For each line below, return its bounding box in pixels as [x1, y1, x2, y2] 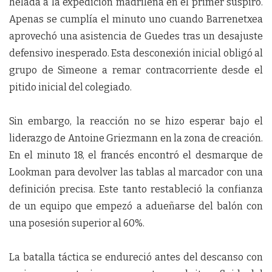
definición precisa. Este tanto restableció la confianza [9, 183, 263, 195]
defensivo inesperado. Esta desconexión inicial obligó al [9, 47, 263, 59]
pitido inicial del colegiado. [9, 81, 132, 93]
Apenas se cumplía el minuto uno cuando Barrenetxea [9, 13, 263, 25]
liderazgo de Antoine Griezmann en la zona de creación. [9, 132, 263, 144]
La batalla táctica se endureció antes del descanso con [9, 251, 263, 263]
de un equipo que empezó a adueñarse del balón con [9, 200, 263, 212]
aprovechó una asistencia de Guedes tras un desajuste [9, 30, 263, 42]
